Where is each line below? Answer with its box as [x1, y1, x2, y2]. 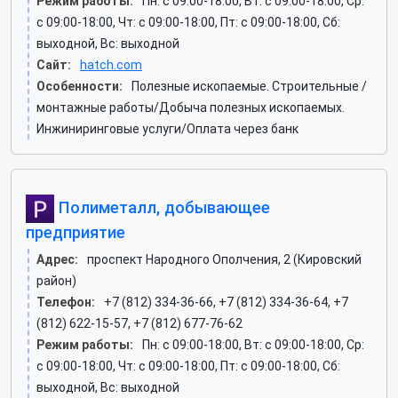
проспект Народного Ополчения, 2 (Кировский [87, 252, 362, 267]
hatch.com [80, 58, 142, 72]
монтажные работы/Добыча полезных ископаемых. [36, 100, 345, 115]
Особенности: [36, 79, 123, 93]
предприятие [26, 223, 125, 242]
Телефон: [36, 295, 95, 309]
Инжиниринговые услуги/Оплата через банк [36, 122, 298, 136]
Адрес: [36, 252, 78, 267]
